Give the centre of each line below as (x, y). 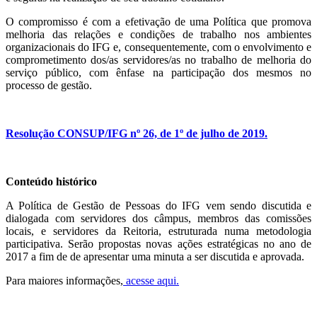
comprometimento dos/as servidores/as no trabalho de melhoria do (158, 60)
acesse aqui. (151, 281)
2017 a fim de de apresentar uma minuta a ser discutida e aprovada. (155, 257)
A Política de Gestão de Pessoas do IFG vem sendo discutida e (158, 206)
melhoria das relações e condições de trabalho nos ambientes (158, 35)
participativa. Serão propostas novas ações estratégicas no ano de (158, 244)
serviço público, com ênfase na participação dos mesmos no (158, 73)
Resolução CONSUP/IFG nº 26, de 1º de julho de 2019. (137, 134)
